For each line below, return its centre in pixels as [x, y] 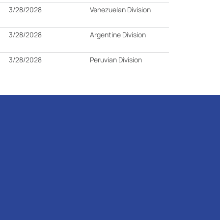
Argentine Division [118, 35]
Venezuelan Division [121, 10]
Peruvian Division [116, 60]
